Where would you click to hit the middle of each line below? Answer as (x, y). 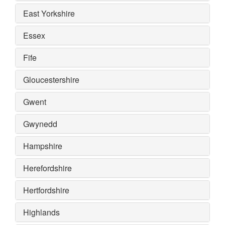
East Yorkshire (49, 13)
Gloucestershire (51, 79)
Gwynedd (40, 124)
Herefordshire (47, 168)
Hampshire (43, 146)
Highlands (41, 212)
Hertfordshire (46, 190)
